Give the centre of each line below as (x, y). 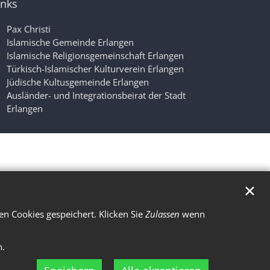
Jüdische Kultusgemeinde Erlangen (78, 82)
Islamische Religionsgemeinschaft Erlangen (95, 55)
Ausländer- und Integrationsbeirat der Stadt (96, 95)
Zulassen (162, 214)
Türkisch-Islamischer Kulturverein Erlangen (95, 68)
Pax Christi (29, 29)
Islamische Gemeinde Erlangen (70, 42)
